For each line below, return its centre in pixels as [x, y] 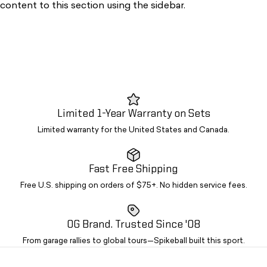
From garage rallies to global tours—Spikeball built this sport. [133, 241]
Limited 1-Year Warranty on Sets [133, 114]
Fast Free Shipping [133, 169]
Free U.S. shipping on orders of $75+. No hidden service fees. [133, 185]
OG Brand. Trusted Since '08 [133, 224]
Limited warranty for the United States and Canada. [133, 130]
